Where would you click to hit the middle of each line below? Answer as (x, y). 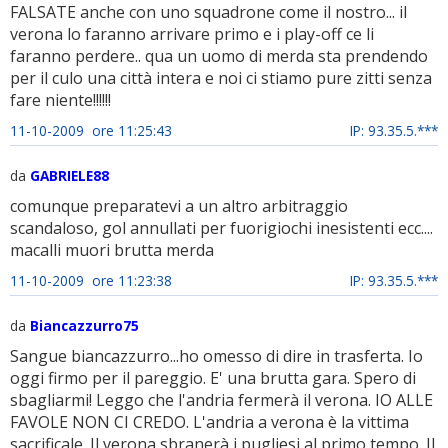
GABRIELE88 (69, 175)
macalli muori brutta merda (112, 250)
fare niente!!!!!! (60, 100)
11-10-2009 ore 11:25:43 (91, 130)
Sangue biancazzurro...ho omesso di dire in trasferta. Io (216, 356)
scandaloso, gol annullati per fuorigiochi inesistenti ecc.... (221, 228)
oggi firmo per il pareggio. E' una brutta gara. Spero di (213, 378)
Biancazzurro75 (84, 325)
